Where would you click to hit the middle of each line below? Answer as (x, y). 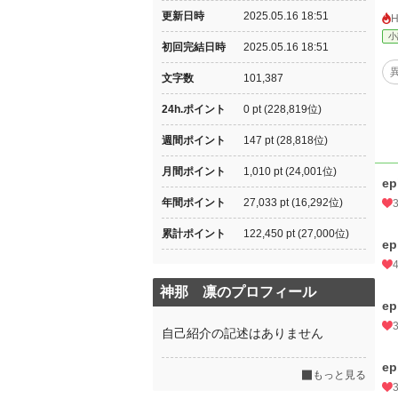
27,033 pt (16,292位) (293, 203)
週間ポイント (194, 140)
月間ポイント (194, 171)
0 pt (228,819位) (283, 109)
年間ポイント (194, 203)
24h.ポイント (194, 109)
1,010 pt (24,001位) (290, 171)
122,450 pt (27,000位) (296, 234)
